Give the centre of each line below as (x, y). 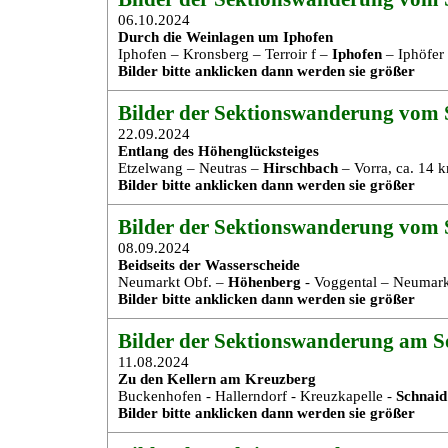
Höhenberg (264, 282)
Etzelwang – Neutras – (190, 168)
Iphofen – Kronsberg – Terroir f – (225, 54)
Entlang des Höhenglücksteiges (218, 151)
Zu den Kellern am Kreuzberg (217, 379)
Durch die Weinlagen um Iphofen (225, 37)
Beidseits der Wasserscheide (209, 265)
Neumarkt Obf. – (173, 282)
